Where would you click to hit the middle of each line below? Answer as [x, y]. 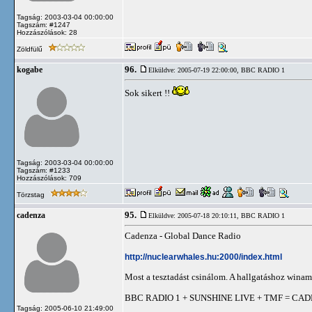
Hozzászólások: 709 [49, 178]
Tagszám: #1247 [44, 25]
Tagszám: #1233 [44, 170]
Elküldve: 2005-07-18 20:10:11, [195, 216]
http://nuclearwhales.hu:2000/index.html [203, 257]
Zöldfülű [31, 49]
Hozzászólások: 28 [47, 32]
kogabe [30, 70]
